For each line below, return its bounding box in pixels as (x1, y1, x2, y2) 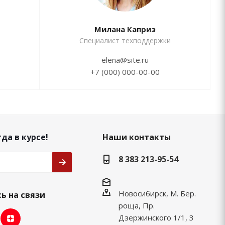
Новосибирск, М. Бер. (118, 188, 196, 199)
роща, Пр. (118, 200, 155, 211)
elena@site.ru (101, 55, 149, 65)
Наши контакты (102, 132, 171, 143)
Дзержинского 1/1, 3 (118, 212, 194, 223)
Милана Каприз (94, 24, 156, 35)
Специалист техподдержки (79, 36, 171, 46)
